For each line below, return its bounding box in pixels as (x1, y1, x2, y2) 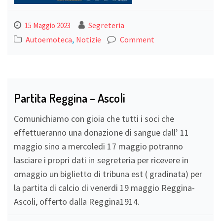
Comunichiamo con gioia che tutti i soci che (14, 112, 174, 124)
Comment (119, 34, 154, 44)
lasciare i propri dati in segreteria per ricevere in (14, 154, 189, 166)
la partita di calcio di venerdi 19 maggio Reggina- (14, 182, 195, 193)
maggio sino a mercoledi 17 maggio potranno (14, 140, 183, 152)
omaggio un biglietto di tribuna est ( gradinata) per (14, 168, 203, 180)
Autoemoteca (26, 34, 73, 44)
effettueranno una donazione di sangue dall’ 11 (14, 126, 189, 138)
